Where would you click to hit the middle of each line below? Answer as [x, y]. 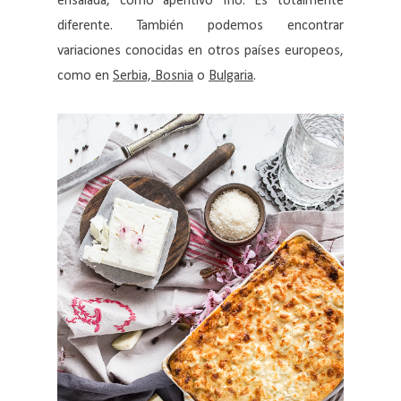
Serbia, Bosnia [153, 77]
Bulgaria [231, 77]
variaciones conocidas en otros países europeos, [200, 51]
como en [85, 77]
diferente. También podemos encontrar [200, 26]
